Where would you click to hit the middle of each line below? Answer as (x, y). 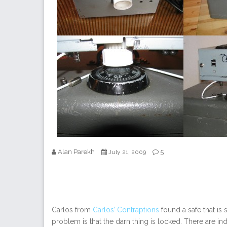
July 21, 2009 (127, 152)
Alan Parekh (76, 152)
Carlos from (72, 210)
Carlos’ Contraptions (126, 210)
